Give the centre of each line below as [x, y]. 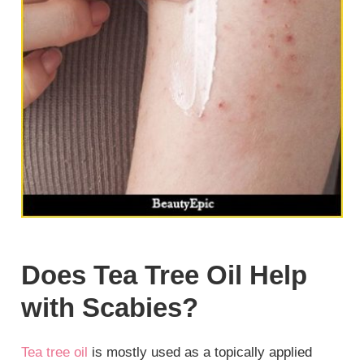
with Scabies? [110, 308]
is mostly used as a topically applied [200, 353]
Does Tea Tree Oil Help [165, 275]
